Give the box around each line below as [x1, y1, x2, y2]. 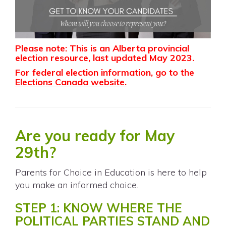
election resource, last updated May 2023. [15, 51, 194, 64]
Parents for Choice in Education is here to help [15, 166, 207, 178]
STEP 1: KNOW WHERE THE [15, 200, 182, 215]
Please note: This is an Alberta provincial [15, 42, 189, 54]
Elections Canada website [15, 76, 125, 88]
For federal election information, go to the [15, 66, 194, 78]
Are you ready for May [15, 126, 175, 145]
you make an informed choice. [15, 179, 138, 191]
